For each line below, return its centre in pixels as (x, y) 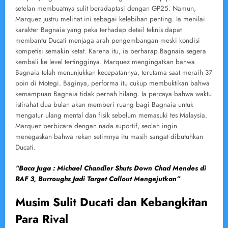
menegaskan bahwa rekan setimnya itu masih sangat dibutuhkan (109, 137)
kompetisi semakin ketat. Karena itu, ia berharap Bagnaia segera (111, 51)
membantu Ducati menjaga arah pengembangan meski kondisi (108, 41)
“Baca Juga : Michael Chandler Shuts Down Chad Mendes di (111, 168)
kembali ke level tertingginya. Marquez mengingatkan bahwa (105, 62)
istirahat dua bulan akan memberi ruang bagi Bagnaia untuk (104, 105)
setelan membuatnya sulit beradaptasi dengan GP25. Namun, (106, 9)
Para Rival (42, 219)
